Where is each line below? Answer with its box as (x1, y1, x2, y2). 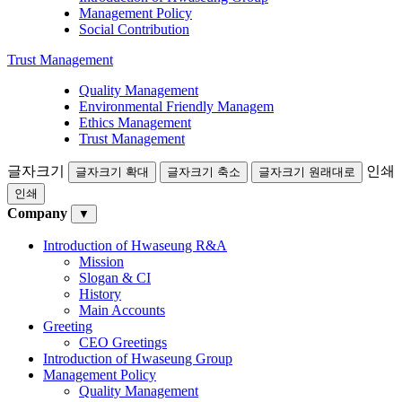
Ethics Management (79, 115, 191, 130)
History (79, 286, 121, 301)
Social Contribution (79, 22, 189, 37)
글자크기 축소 (167, 165, 240, 179)
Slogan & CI (79, 270, 151, 285)
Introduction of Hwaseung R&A (43, 238, 227, 253)
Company (7, 205, 67, 221)
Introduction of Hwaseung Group (43, 351, 232, 366)
